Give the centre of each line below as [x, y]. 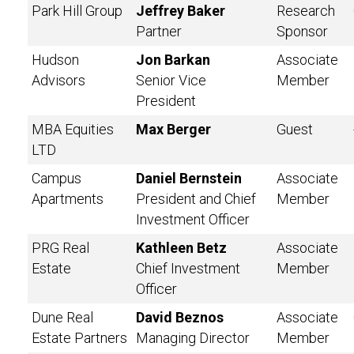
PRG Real [60, 248]
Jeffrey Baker [181, 11]
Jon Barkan [173, 60]
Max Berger [173, 129]
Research [306, 11]
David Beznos [180, 317]
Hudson [55, 60]
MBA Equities [73, 129]
